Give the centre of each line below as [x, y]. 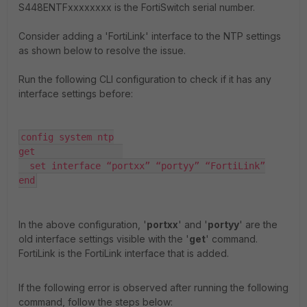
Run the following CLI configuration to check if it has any [145, 79]
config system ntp [67, 137]
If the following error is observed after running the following [153, 287]
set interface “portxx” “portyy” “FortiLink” [142, 165]
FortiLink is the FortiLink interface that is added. [124, 253]
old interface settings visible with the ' [104, 238]
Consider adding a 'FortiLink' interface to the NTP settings [150, 36]
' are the [258, 224]
